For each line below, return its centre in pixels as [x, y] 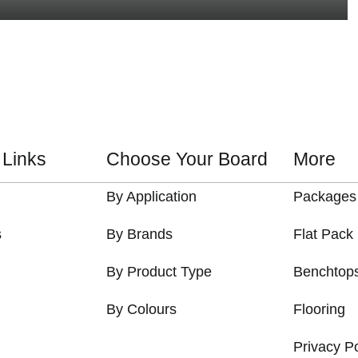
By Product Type [159, 272]
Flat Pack [324, 234]
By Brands [139, 234]
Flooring [320, 309]
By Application [151, 197]
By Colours [141, 309]
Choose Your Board [187, 159]
